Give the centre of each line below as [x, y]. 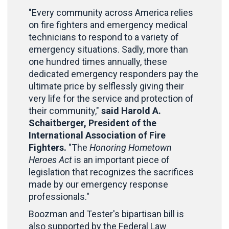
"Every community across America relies [111, 13]
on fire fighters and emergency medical [108, 25]
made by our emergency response [98, 184]
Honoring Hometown [131, 147]
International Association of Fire [97, 135]
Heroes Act [50, 160]
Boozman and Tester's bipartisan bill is [106, 214]
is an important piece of [121, 160]
